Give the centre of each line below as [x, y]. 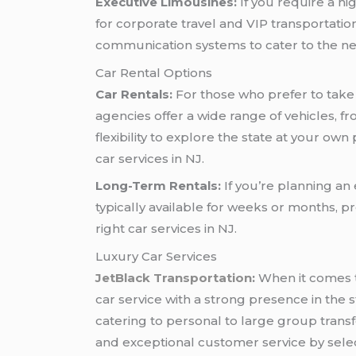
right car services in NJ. [166, 229]
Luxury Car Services [157, 256]
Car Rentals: [134, 94]
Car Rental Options [154, 72]
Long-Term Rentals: [159, 186]
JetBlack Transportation [174, 277]
